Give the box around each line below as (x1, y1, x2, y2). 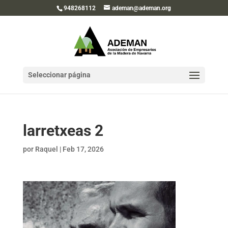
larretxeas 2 (22, 122, 103, 139)
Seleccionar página (27, 71, 91, 79)
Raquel (35, 145, 58, 153)
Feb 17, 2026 (62, 145, 104, 153)
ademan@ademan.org (112, 5, 172, 12)
